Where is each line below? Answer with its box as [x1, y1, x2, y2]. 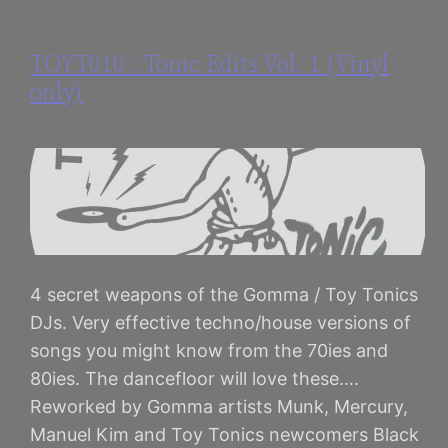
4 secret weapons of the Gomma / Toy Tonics [30, 283, 419, 305]
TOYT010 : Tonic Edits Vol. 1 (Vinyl [30, 46, 390, 80]
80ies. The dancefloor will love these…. [30, 367, 360, 389]
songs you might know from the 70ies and [30, 339, 389, 361]
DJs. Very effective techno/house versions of [30, 311, 412, 333]
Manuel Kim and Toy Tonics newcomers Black [30, 423, 420, 445]
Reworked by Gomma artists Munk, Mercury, [30, 395, 409, 417]
